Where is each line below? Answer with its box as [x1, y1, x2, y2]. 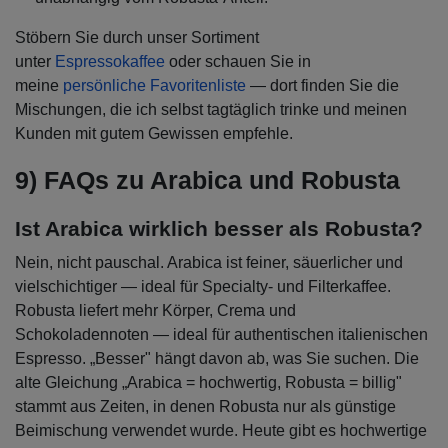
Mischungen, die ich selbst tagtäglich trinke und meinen [15, 101, 407, 119]
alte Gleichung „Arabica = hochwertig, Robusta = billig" [15, 374, 402, 392]
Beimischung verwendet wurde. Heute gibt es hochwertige [15, 422, 427, 440]
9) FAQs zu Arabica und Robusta [15, 166, 400, 195]
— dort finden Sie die [246, 77, 399, 95]
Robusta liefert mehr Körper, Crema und [15, 302, 296, 320]
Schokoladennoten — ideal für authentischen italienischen [15, 326, 428, 344]
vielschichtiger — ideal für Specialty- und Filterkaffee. [15, 278, 391, 296]
